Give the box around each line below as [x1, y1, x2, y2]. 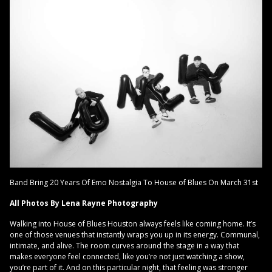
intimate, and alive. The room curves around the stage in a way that [10, 240, 239, 251]
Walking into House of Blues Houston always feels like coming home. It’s [10, 218, 256, 229]
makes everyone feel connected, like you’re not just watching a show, [10, 251, 245, 262]
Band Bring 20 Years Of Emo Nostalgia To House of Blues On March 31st [10, 177, 258, 188]
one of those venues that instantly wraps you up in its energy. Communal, [10, 229, 260, 240]
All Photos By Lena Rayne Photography [10, 197, 158, 208]
